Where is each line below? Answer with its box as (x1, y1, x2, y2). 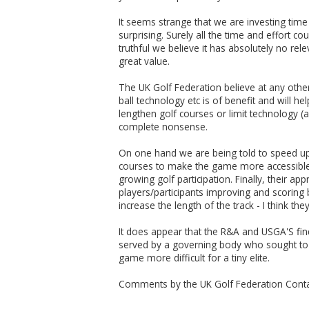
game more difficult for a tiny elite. (119, 251, 272, 264)
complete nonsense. (119, 120, 210, 133)
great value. (119, 54, 170, 68)
